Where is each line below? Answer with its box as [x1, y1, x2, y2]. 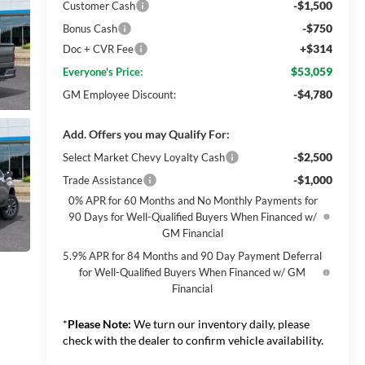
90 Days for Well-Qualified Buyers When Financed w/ [68, 209, 318, 223]
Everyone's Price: [62, 64, 143, 78]
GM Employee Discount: [62, 87, 176, 101]
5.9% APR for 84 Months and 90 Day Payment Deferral [63, 248, 323, 262]
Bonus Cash [62, 21, 117, 35]
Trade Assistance [62, 173, 143, 187]
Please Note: [67, 316, 131, 331]
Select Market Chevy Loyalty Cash [62, 150, 225, 164]
